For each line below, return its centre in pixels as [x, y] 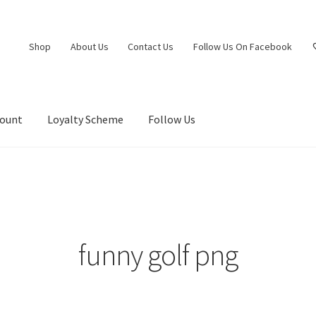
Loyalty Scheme [86, 120]
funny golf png [158, 254]
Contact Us [151, 47]
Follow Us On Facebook [242, 47]
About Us [89, 47]
